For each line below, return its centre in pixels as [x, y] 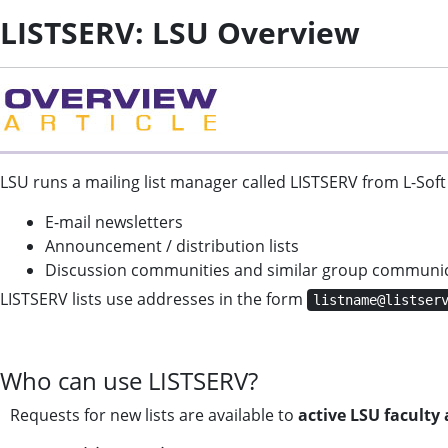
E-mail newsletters [114, 222]
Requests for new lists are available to [154, 415]
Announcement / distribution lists [172, 246]
